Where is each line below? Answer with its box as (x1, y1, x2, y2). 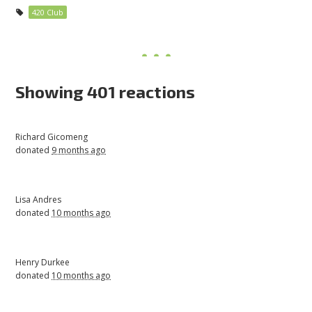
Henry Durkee (15, 256, 70, 269)
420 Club (31, 7, 63, 18)
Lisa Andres (15, 194, 62, 206)
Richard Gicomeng (15, 131, 88, 143)
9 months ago (52, 144, 107, 157)
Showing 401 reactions (15, 81, 196, 102)
